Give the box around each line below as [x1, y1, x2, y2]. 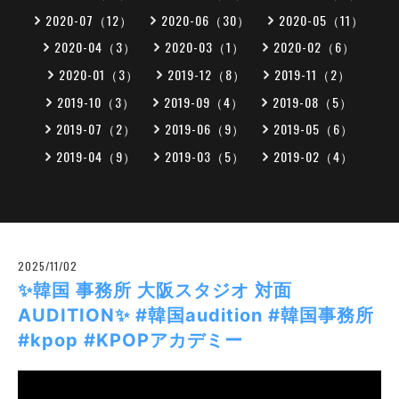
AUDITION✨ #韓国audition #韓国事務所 [18, 304, 374, 326]
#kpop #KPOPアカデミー [18, 329, 243, 351]
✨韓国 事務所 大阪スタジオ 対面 [18, 279, 292, 301]
